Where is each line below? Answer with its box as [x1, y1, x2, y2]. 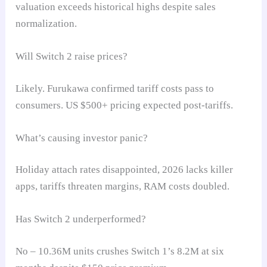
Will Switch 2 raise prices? [15, 51, 128, 63]
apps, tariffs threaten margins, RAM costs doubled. [15, 181, 230, 193]
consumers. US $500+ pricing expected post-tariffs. [15, 99, 234, 111]
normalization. [15, 17, 77, 29]
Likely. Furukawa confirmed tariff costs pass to [15, 82, 215, 94]
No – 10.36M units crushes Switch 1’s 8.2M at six [15, 245, 225, 257]
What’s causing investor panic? [15, 132, 148, 144]
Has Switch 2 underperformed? [15, 213, 147, 225]
